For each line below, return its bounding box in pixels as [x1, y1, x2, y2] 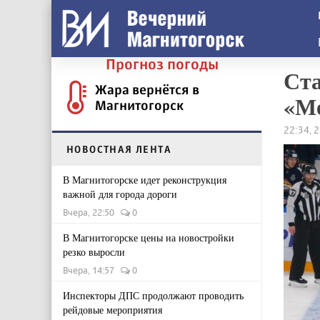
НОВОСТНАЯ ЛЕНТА [66, 143, 171, 155]
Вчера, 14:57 [63, 264, 121, 276]
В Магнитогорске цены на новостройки [63, 231, 234, 244]
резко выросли [63, 245, 125, 259]
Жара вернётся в [95, 81, 199, 97]
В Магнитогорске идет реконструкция [63, 173, 226, 186]
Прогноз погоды [106, 55, 219, 73]
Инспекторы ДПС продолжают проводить [63, 289, 244, 302]
